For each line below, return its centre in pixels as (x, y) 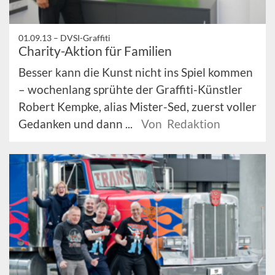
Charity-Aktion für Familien (95, 51)
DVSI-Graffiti (85, 38)
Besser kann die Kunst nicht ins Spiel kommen (136, 72)
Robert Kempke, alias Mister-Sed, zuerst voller (137, 107)
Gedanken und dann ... (77, 124)
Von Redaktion (181, 124)
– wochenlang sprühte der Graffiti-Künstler (130, 90)
